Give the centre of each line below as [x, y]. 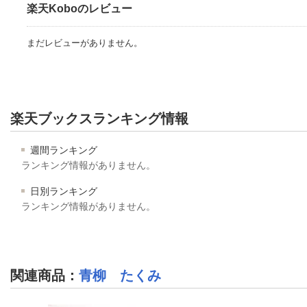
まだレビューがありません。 [85, 42]
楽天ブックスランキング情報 [99, 118]
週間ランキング [62, 150]
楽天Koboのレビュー [79, 8]
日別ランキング [62, 191]
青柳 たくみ [120, 275]
